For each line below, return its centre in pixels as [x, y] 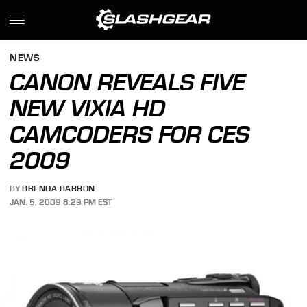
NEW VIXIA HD [88, 108]
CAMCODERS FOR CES [130, 134]
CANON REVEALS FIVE [128, 82]
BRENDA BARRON [59, 189]
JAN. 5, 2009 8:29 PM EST [61, 202]
